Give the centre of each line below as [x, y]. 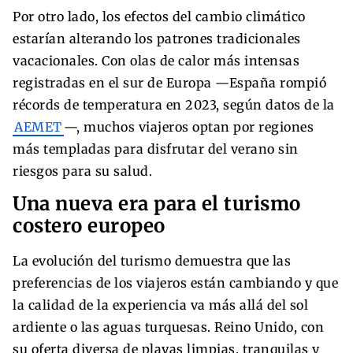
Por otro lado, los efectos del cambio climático [159, 16]
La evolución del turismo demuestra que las [152, 260]
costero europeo [89, 225]
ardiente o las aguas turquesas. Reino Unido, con [168, 327]
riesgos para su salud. [82, 171]
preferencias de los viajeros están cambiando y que [175, 282]
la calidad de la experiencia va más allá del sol [160, 305]
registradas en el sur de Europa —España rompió [169, 82]
